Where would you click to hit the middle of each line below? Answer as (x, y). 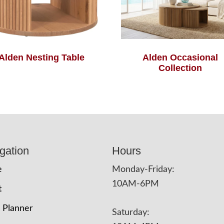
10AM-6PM (135, 184)
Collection (180, 68)
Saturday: (131, 213)
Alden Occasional (180, 58)
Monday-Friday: (143, 170)
